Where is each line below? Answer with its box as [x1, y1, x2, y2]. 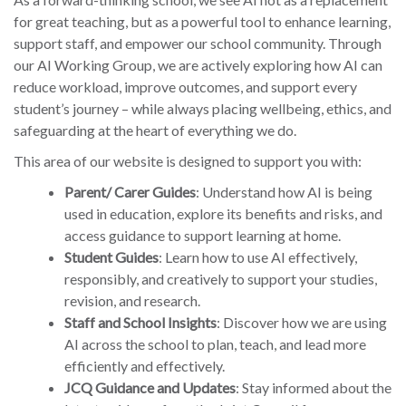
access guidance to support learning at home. [64, 227, 341, 245]
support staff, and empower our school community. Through [14, 34, 382, 53]
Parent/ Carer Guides [64, 183, 196, 201]
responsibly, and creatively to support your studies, [64, 270, 377, 288]
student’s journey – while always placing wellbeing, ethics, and [14, 100, 391, 118]
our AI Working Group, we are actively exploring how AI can [14, 56, 382, 74]
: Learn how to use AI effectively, [159, 248, 357, 266]
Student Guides [64, 248, 159, 266]
